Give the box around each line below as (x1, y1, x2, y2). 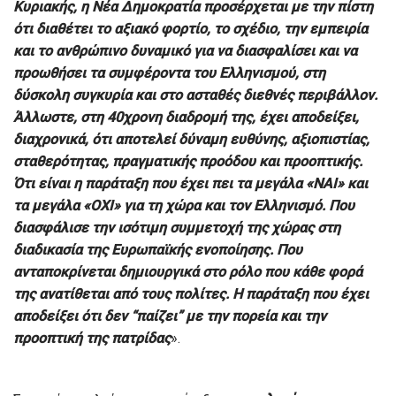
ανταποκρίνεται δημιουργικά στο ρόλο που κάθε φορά (13, 263, 362, 280)
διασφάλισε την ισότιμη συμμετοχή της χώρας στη (13, 218, 340, 236)
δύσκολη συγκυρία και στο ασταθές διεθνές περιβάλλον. (13, 86, 377, 103)
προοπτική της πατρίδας (13, 329, 171, 346)
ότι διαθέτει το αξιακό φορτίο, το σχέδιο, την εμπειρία (13, 19, 368, 37)
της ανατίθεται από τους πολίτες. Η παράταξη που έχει (13, 285, 369, 302)
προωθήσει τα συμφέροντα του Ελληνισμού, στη (13, 64, 325, 81)
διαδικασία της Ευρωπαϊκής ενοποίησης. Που (13, 240, 302, 258)
